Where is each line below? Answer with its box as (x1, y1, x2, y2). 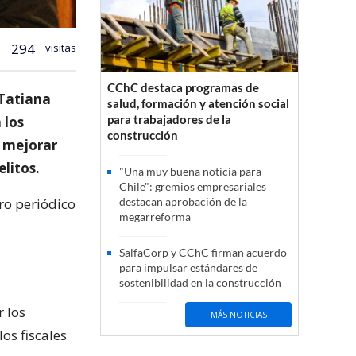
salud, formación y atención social (107, 96, 289, 111)
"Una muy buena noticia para (119, 164, 261, 179)
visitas (43, 40, 76, 55)
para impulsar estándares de (119, 261, 257, 275)
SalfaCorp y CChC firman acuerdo (119, 246, 287, 260)
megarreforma (119, 210, 191, 224)
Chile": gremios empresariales (119, 180, 266, 194)
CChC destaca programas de (107, 80, 259, 95)
